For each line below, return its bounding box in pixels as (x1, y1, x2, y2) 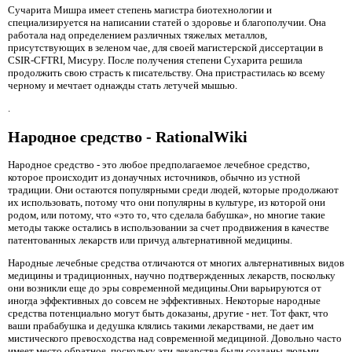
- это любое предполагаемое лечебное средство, (97, 159, 310, 171)
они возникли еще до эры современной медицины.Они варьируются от (8, 282, 321, 295)
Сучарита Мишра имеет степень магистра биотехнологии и (8, 3, 272, 16)
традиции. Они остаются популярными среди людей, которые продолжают (8, 184, 339, 196)
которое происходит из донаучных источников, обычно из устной (8, 171, 300, 184)
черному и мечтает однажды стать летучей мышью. (8, 79, 237, 91)
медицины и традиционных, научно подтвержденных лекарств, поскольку (8, 269, 335, 282)
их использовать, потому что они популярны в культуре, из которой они (8, 196, 325, 209)
